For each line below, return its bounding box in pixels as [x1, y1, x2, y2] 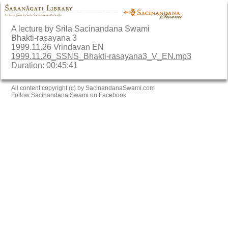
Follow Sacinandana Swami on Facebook [11, 91, 127, 99]
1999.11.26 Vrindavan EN [11, 42, 104, 51]
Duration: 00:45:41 [11, 61, 78, 70]
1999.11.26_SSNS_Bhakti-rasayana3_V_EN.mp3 [11, 51, 192, 61]
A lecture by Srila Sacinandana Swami [11, 24, 150, 33]
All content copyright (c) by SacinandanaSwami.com [11, 84, 155, 92]
